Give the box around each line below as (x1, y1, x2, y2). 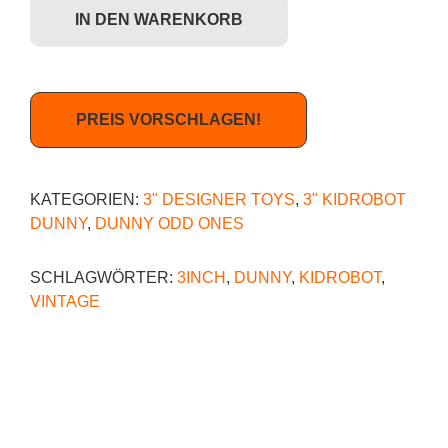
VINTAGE (30, 293, 100, 311)
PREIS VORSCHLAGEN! (76, 111, 261, 129)
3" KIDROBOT (303, 191, 406, 209)
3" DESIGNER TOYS (143, 191, 295, 209)
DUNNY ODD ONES (95, 215, 244, 233)
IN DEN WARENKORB (75, 11, 243, 29)
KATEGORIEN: (30, 191, 143, 209)
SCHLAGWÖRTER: (30, 269, 177, 287)
